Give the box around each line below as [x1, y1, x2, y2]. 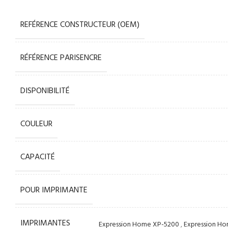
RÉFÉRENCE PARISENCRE [20, 51, 102, 65]
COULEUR [20, 118, 53, 131]
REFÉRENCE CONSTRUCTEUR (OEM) [20, 18, 140, 32]
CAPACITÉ [20, 151, 55, 164]
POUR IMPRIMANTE [20, 184, 88, 197]
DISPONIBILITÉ [20, 84, 70, 98]
